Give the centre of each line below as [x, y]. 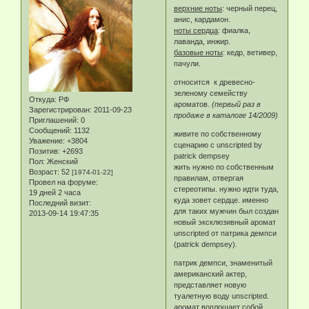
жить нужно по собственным [224, 167]
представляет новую [210, 285]
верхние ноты [198, 9]
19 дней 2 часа [55, 193]
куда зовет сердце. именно [221, 200]
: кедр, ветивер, [250, 53]
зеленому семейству [211, 93]
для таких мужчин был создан [227, 211]
